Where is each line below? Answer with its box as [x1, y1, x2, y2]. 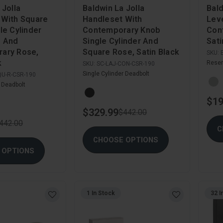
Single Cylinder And [83, 36, 158, 46]
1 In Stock [87, 190, 115, 197]
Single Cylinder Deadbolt [83, 70, 149, 77]
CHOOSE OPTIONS [93, 135, 158, 145]
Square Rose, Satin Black [83, 47, 179, 57]
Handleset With [83, 14, 142, 24]
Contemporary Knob [83, 25, 161, 35]
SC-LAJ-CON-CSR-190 [97, 60, 155, 67]
